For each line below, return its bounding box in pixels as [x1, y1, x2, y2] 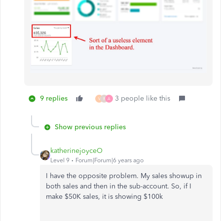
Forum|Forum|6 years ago [75, 157, 144, 164]
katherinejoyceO [50, 147, 103, 155]
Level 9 [50, 157, 70, 164]
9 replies [40, 94, 68, 103]
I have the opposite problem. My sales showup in [46, 172, 202, 181]
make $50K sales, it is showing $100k [46, 192, 163, 201]
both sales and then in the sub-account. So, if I [46, 182, 191, 191]
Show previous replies [55, 123, 126, 132]
